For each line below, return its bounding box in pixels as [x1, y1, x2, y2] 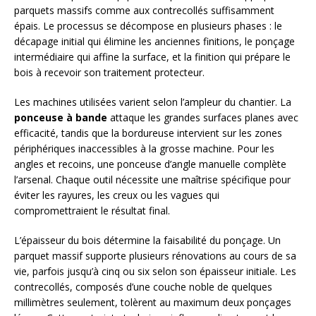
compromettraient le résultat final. [14, 203, 170, 217]
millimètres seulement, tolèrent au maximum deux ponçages [14, 295, 291, 309]
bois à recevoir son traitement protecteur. [14, 65, 205, 79]
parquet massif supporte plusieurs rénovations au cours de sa [14, 248, 296, 262]
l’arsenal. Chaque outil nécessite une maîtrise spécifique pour [14, 172, 291, 186]
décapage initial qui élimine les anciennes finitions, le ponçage [14, 34, 295, 48]
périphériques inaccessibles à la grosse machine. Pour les [14, 141, 274, 155]
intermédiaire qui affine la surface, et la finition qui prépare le [14, 49, 291, 63]
